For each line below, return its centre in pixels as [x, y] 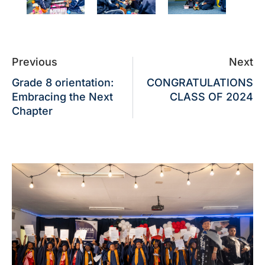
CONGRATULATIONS [200, 82]
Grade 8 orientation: [63, 82]
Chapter [32, 111]
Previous [35, 62]
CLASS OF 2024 [211, 96]
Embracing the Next [62, 96]
